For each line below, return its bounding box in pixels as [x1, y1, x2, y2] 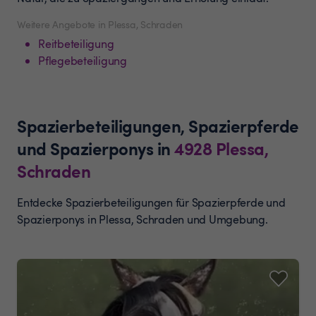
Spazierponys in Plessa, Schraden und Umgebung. [17, 212, 268, 227]
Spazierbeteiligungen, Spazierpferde [17, 114, 299, 138]
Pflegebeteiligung [38, 53, 127, 68]
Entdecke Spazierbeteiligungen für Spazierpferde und [17, 195, 286, 210]
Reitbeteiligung [38, 36, 114, 51]
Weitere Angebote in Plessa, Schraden [17, 18, 183, 31]
